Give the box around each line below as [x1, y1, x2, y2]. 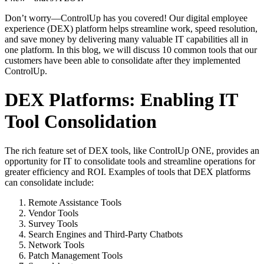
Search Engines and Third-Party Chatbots [28, 229, 183, 239]
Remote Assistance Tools [28, 197, 121, 207]
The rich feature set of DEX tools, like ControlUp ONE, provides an [5, 145, 259, 156]
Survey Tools [28, 218, 78, 229]
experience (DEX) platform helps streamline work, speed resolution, [5, 23, 258, 34]
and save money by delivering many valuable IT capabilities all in [5, 34, 248, 44]
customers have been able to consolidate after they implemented [5, 55, 240, 65]
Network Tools [28, 239, 84, 250]
